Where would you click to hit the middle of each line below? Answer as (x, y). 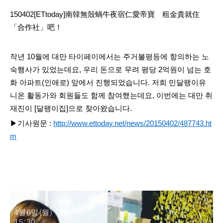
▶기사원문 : (32, 123)
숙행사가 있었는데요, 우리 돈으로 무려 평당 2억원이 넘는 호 (111, 70)
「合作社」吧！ (36, 27)
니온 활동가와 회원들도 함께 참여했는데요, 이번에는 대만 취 (111, 96)
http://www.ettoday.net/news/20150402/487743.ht (132, 123)
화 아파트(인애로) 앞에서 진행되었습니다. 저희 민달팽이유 (108, 83)
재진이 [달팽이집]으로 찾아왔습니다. (71, 109)
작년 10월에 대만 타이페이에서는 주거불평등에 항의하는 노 (110, 57)
